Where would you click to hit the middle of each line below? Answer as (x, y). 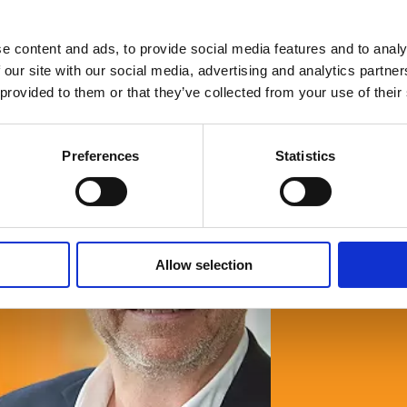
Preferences (101, 155)
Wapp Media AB (249, 31)
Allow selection (203, 264)
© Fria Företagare (162, 31)
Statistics (305, 155)
